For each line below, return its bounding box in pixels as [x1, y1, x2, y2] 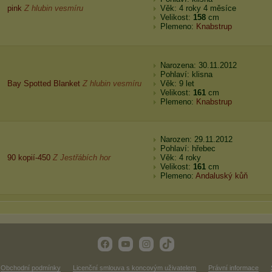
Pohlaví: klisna [160, 70, 212, 79]
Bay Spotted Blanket [7, 79, 80, 88]
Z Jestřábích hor [53, 153, 110, 162]
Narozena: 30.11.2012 [160, 61, 237, 70]
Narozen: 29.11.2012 [160, 135, 233, 144]
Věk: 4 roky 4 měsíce [160, 4, 236, 13]
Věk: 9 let [160, 79, 194, 88]
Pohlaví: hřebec [160, 144, 216, 153]
